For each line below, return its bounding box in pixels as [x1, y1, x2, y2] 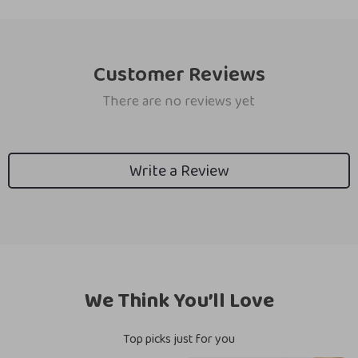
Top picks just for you [123, 329, 235, 349]
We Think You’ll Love [84, 284, 274, 317]
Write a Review [129, 157, 229, 184]
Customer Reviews [93, 58, 265, 91]
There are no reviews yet [103, 90, 255, 113]
